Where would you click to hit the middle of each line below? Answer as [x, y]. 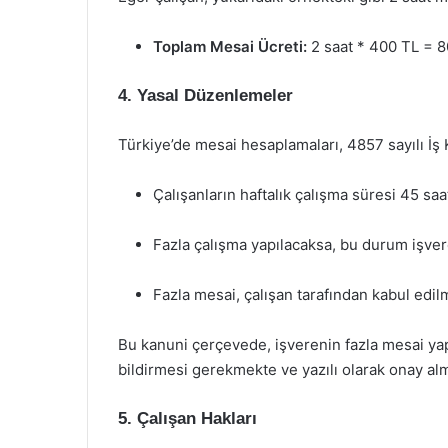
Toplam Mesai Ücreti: [230, 46]
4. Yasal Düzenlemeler [205, 95]
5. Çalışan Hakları [187, 418]
